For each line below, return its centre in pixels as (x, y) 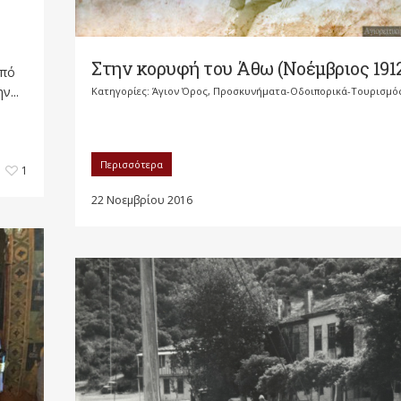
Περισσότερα (132, 165)
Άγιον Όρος (180, 91)
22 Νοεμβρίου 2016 (142, 200)
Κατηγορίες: (122, 91)
